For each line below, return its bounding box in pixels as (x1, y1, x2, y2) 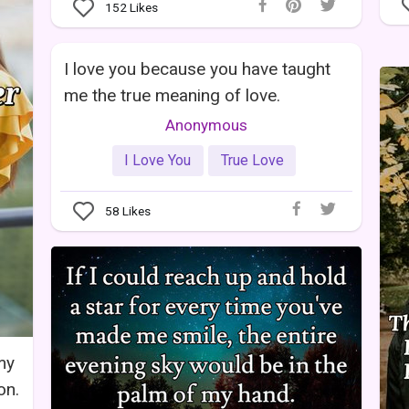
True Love (220, 152, 284, 170)
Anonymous (165, 116, 247, 135)
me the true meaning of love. (64, 85, 280, 107)
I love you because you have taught (64, 58, 330, 80)
